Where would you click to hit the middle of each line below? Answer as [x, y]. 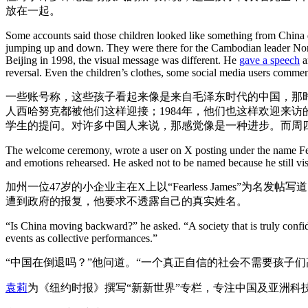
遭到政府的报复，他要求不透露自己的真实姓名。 [126, 201]
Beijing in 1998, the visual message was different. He [122, 60]
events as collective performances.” [81, 238]
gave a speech [269, 60]
